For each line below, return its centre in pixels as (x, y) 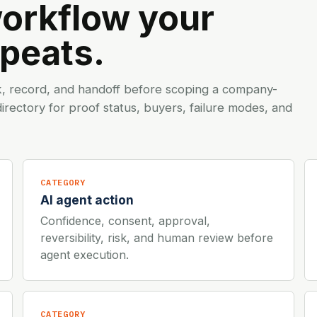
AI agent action (87, 200)
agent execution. (85, 254)
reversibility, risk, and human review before (157, 237)
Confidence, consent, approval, (125, 220)
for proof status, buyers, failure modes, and (169, 107)
